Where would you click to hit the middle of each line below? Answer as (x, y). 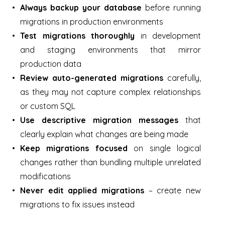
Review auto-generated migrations (92, 78)
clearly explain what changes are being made (104, 134)
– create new (173, 191)
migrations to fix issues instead (77, 205)
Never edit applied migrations (82, 191)
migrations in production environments (92, 22)
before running (171, 8)
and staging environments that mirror (110, 50)
